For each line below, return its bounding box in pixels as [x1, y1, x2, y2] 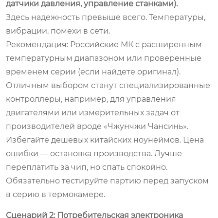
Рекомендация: [6, 39, 68, 49]
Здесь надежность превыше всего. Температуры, [6, 12, 205, 22]
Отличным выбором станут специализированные [6, 80, 210, 90]
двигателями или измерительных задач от [6, 108, 180, 117]
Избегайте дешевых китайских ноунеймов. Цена [6, 135, 204, 145]
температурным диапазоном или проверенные [6, 53, 201, 63]
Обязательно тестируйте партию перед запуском [6, 176, 209, 185]
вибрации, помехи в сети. [6, 26, 110, 36]
